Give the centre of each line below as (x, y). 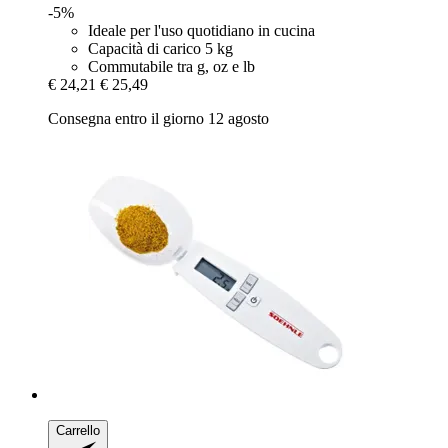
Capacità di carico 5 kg (160, 48)
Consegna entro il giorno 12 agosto (158, 118)
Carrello (78, 430)
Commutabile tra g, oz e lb (171, 66)
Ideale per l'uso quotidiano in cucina (201, 30)
